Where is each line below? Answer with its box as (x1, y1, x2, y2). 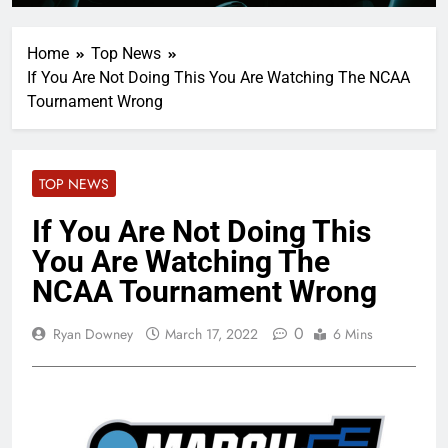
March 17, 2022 (165, 324, 258, 344)
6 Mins (333, 324, 373, 344)
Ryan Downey (53, 324, 133, 344)
